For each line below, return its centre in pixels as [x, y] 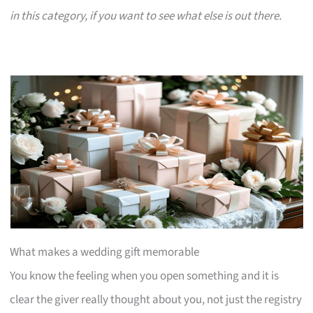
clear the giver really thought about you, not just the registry [156, 299]
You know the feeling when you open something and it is [145, 276]
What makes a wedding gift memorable [105, 252]
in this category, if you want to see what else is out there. [146, 16]
